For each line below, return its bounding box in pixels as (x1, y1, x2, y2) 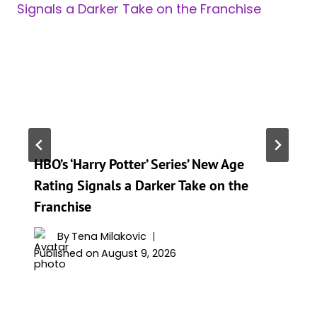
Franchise (34, 197, 91, 216)
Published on (34, 246, 99, 261)
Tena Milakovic (71, 229, 147, 243)
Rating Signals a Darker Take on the (34, 175, 248, 195)
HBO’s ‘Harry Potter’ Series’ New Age (34, 154, 244, 173)
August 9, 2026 (101, 246, 177, 261)
